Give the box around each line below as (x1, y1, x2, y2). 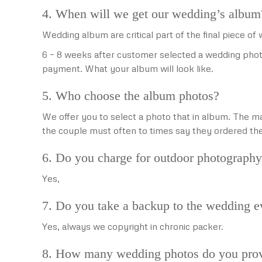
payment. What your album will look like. (42, 63, 213, 74)
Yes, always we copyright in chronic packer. (42, 220, 223, 232)
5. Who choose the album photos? (42, 88, 219, 103)
